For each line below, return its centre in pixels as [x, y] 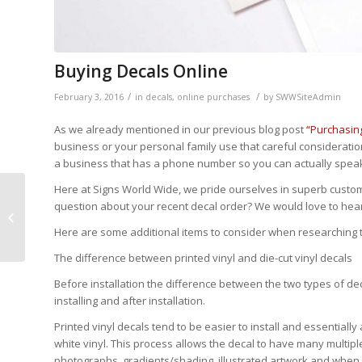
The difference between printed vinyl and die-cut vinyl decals [203, 257]
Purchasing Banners [78, 208]
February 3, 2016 [89, 97]
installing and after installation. [130, 300]
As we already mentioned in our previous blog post [180, 129]
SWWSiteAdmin [308, 97]
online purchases [213, 97]
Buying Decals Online [141, 71]
